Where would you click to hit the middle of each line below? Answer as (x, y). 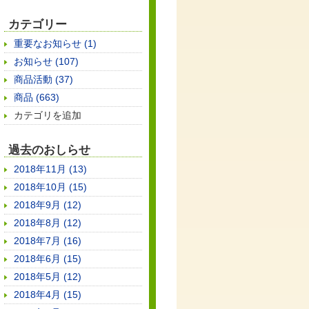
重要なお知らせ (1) (55, 43)
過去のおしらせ (49, 150)
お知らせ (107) (46, 61)
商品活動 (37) (43, 79)
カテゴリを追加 (48, 115)
